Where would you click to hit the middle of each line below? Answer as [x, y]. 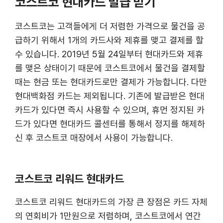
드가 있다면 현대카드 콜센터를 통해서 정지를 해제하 [110, 123]
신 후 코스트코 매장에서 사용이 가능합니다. [94, 137]
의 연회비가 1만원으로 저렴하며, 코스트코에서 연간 [108, 216]
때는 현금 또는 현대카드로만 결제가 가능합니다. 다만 [111, 82]
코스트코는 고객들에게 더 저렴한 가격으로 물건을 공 [110, 26]
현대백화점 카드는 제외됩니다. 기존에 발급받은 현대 [110, 96]
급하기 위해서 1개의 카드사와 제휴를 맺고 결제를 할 [109, 40]
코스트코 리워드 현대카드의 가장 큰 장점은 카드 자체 [111, 202]
